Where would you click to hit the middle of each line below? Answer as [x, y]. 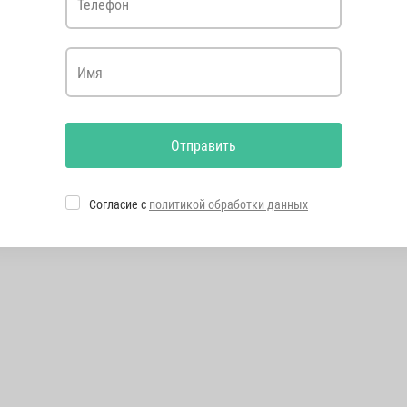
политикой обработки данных [228, 204]
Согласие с [119, 204]
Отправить [203, 146]
